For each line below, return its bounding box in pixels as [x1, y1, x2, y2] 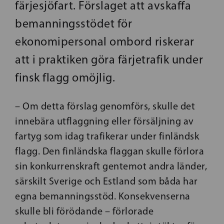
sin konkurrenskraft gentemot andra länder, [15, 160, 207, 172]
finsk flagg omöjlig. [15, 70, 115, 85]
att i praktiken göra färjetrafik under [15, 52, 203, 67]
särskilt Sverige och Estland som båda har [15, 175, 198, 187]
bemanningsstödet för [15, 16, 132, 31]
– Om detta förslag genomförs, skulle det [15, 100, 195, 112]
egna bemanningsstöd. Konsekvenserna [15, 190, 190, 202]
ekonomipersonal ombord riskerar [15, 34, 194, 49]
